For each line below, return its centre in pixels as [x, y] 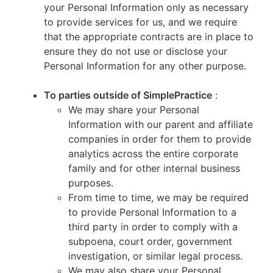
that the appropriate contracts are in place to [149, 37]
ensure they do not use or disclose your [136, 51]
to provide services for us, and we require [140, 22]
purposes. [92, 183]
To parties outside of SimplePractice [128, 95]
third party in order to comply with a [153, 227]
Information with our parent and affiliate [161, 124]
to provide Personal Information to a [152, 212]
